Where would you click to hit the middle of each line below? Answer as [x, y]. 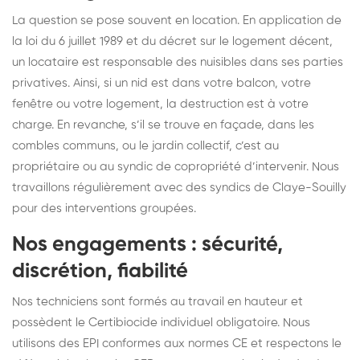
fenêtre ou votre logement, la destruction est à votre [160, 104]
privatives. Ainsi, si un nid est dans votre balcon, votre [162, 83]
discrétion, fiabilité [100, 271]
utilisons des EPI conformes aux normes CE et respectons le [177, 343]
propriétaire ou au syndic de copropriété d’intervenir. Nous [176, 166]
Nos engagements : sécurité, [147, 245]
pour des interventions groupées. [104, 208]
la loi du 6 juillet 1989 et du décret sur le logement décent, [172, 41]
